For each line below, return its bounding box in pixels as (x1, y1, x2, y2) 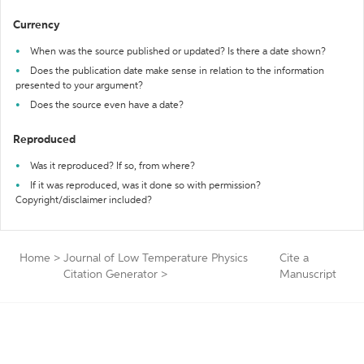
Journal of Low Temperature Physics (63, 253, 248, 264)
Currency (13, 19, 60, 31)
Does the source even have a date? (30, 101, 184, 110)
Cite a (279, 253, 309, 264)
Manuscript (279, 269, 336, 280)
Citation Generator (63, 269, 158, 280)
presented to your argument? (15, 81, 143, 91)
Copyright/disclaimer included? (15, 196, 152, 206)
